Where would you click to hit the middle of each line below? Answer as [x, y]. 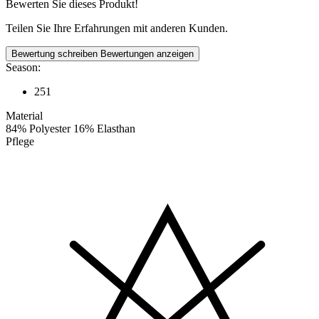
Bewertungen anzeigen [147, 54]
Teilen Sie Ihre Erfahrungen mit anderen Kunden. [117, 28]
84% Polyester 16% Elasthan [70, 129]
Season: [23, 68]
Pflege [20, 142]
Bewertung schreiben [56, 54]
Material [24, 116]
